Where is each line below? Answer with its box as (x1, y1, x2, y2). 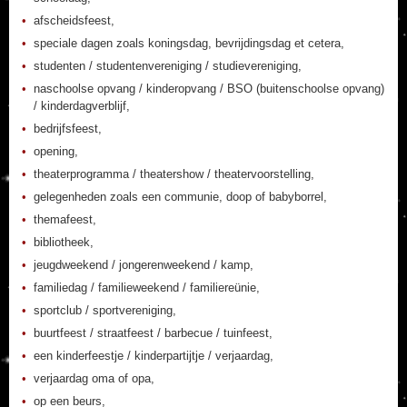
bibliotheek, (34, 235, 94, 249)
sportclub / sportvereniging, (34, 303, 176, 317)
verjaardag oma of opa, (34, 372, 154, 385)
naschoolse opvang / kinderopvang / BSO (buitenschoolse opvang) (34, 82, 384, 95)
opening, (34, 144, 78, 158)
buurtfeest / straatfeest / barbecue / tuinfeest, (34, 326, 273, 340)
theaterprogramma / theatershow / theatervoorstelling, (34, 167, 314, 181)
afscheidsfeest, (34, 14, 114, 27)
